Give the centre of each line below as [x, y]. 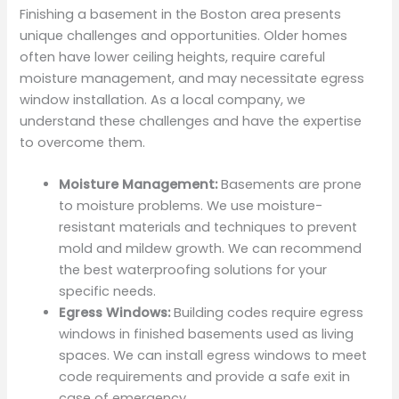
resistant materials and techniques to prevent [208, 228]
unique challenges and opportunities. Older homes [184, 35]
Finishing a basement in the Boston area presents [181, 14]
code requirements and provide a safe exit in [205, 377]
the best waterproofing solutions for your [193, 270]
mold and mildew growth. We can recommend [211, 249]
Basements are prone [290, 185]
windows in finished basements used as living [207, 334]
